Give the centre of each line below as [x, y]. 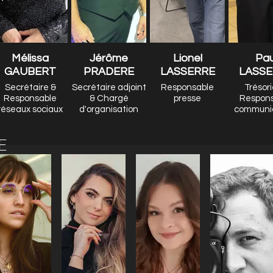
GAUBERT [30, 72]
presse [187, 98]
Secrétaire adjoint [109, 87]
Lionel [187, 58]
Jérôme [109, 58]
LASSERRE [187, 72]
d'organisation [109, 109]
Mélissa [30, 58]
